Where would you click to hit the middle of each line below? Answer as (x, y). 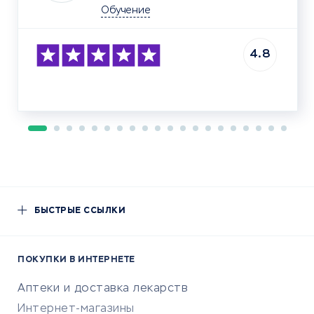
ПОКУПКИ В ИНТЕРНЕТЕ (76, 260)
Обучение (125, 11)
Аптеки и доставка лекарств (103, 289)
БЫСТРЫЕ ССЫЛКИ (80, 211)
